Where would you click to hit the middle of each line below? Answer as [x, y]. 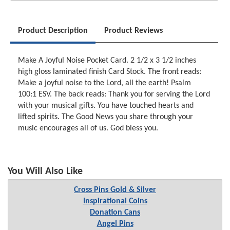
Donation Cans [115, 212]
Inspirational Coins [115, 201]
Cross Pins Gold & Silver [115, 190]
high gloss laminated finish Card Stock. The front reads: [110, 72]
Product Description [53, 31]
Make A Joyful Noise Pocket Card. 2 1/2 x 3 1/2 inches [107, 61]
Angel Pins [115, 224]
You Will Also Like [45, 171]
